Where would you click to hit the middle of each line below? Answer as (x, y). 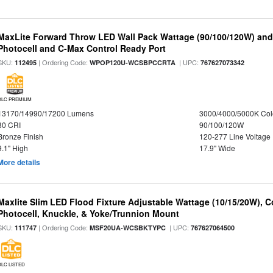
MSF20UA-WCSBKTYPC (128, 228)
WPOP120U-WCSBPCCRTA (133, 62)
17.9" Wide (217, 148)
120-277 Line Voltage (235, 136)
